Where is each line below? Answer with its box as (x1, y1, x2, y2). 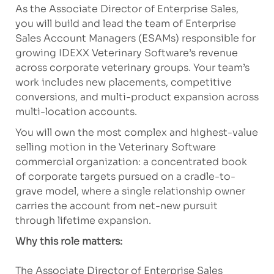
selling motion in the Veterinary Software (15, 141, 216, 154)
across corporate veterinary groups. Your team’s (15, 61, 250, 75)
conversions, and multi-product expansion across (15, 91, 259, 104)
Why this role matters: (15, 235, 122, 248)
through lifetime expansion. (15, 214, 151, 228)
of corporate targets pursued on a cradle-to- (15, 170, 235, 183)
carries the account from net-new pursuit (15, 199, 218, 213)
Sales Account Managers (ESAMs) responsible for (15, 32, 256, 45)
